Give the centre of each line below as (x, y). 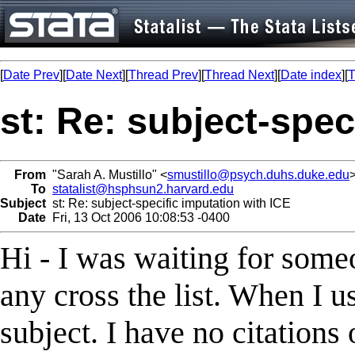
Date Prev (31, 75)
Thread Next (239, 75)
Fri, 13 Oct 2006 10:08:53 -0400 (138, 217)
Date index (311, 75)
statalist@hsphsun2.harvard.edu (143, 189)
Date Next (94, 75)
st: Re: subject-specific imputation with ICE (168, 203)
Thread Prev (163, 75)
